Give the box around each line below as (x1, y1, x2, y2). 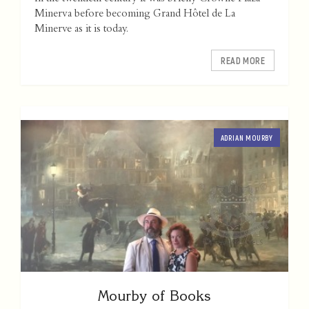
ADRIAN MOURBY (220, 133, 273, 143)
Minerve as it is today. (34, 24, 128, 36)
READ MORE (221, 54, 265, 67)
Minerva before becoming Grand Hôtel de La (34, 9, 235, 21)
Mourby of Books (98, 287, 211, 305)
